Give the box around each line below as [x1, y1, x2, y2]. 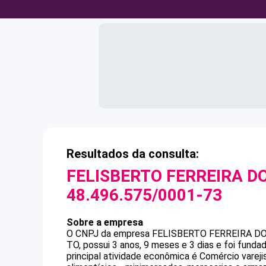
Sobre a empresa [66, 217, 143, 228]
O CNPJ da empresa [66, 228, 152, 239]
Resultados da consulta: [66, 147, 199, 161]
